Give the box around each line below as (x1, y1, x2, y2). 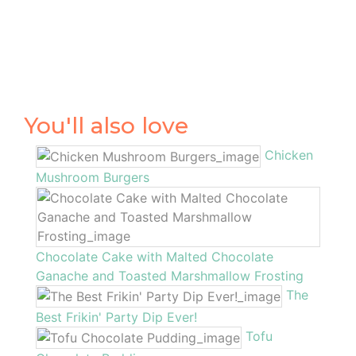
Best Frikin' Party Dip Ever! (36, 308, 197, 325)
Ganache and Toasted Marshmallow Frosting (36, 267, 304, 284)
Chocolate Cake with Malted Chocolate (36, 248, 273, 265)
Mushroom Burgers (36, 168, 149, 185)
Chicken (265, 147, 313, 163)
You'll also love (24, 111, 188, 139)
